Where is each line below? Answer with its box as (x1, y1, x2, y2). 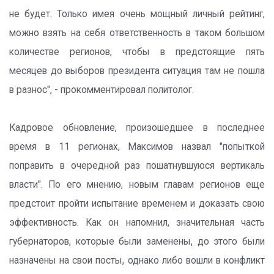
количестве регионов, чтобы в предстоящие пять (9, 46, 265, 57)
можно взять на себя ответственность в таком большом (9, 28, 265, 39)
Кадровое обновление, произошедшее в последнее (9, 122, 265, 133)
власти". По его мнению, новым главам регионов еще (9, 179, 265, 190)
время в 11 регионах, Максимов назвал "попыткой (9, 141, 265, 152)
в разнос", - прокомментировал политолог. (9, 84, 194, 95)
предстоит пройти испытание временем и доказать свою (9, 198, 265, 209)
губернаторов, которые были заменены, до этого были (9, 236, 265, 247)
